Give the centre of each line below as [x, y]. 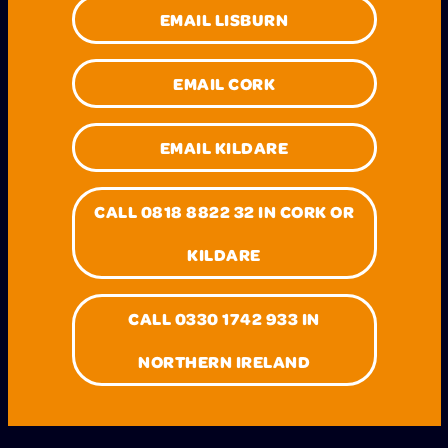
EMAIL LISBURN [224, 19]
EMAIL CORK [224, 83]
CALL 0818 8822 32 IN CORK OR [224, 211]
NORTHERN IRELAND [224, 361]
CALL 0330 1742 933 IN [224, 318]
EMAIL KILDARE [224, 147]
